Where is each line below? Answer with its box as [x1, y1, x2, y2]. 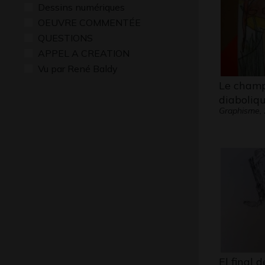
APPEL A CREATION [38, 47, 130, 59]
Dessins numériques [38, 1, 125, 13]
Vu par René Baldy [38, 63, 118, 75]
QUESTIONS [38, 32, 93, 44]
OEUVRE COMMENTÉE [38, 17, 141, 28]
